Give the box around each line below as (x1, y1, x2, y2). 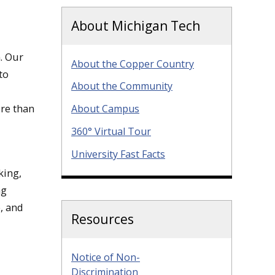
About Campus (71, 102, 139, 116)
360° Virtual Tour (71, 124, 151, 138)
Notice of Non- (71, 250, 140, 264)
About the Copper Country (71, 56, 194, 71)
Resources (71, 210, 134, 228)
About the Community (71, 79, 172, 93)
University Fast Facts (71, 147, 165, 161)
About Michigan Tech (71, 17, 200, 34)
